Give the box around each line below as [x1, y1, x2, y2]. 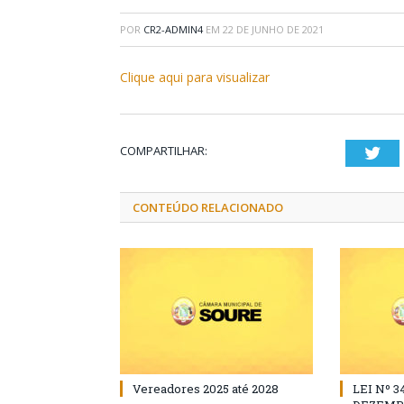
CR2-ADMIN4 [143, 23, 203, 36]
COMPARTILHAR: [120, 142, 207, 159]
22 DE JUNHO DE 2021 [223, 23, 324, 36]
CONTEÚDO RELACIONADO [133, 199, 283, 216]
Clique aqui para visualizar [120, 69, 270, 86]
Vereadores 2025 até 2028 [133, 381, 279, 397]
